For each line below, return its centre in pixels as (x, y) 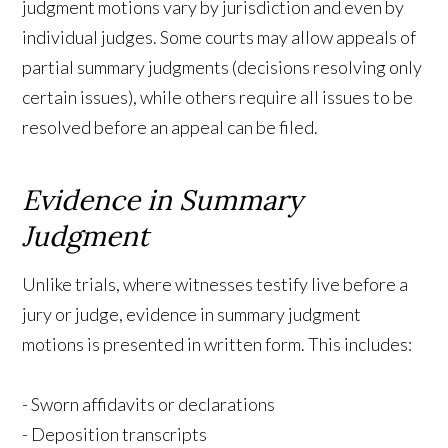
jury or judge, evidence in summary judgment (192, 313)
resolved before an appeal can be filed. (170, 126)
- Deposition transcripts (115, 433)
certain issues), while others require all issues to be (218, 96)
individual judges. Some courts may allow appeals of (219, 36)
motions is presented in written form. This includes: (217, 343)
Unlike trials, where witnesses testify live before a (215, 283)
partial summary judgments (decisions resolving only (222, 66)
